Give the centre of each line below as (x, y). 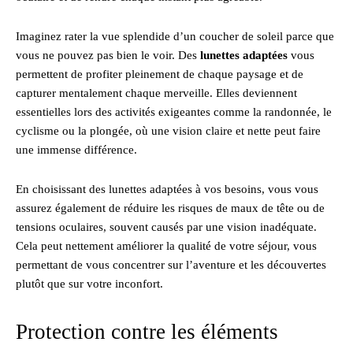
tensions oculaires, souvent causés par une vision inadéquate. (166, 227)
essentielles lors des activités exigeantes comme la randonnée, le (174, 111)
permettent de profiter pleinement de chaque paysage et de (160, 74)
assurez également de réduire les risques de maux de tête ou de (170, 208)
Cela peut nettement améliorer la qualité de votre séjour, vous (166, 245)
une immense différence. (76, 149)
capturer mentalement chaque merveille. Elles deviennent (156, 93)
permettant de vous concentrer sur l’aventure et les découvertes (171, 264)
